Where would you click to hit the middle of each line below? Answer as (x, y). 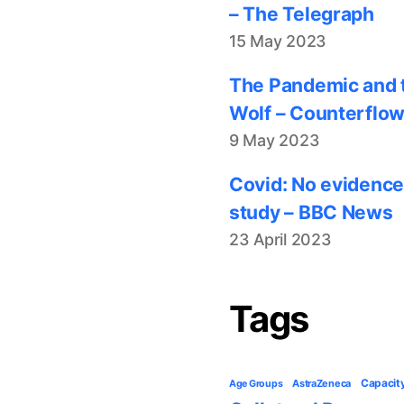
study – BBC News (311, 212)
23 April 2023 (280, 239)
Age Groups (256, 383)
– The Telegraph (302, 14)
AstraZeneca (322, 383)
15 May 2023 (278, 41)
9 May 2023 (275, 140)
